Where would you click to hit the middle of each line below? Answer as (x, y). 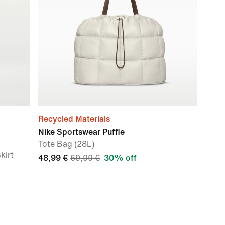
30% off (120, 158)
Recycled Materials (74, 119)
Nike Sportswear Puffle (81, 132)
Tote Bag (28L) (66, 144)
